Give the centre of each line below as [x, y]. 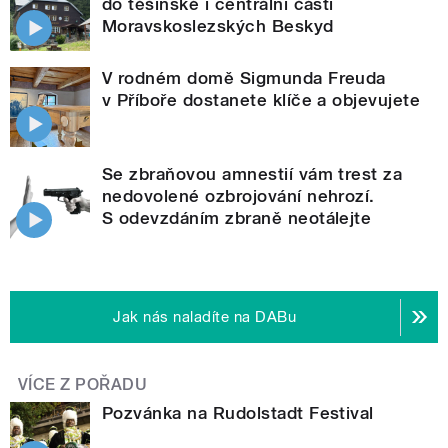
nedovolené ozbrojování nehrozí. [238, 196]
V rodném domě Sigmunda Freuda [244, 78]
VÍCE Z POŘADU [83, 385]
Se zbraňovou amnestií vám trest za [252, 174]
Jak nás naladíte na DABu [205, 317]
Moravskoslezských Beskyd [218, 26]
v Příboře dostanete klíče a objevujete [261, 100]
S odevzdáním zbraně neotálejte [237, 218]
